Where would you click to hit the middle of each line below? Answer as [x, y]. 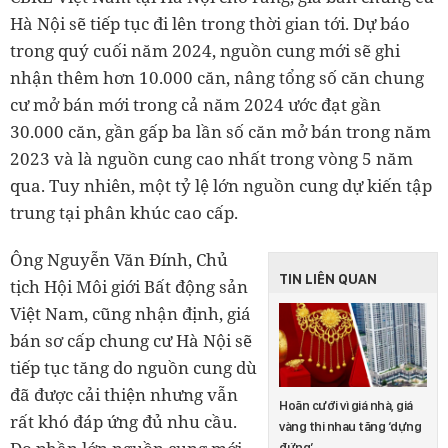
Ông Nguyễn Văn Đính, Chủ [119, 260]
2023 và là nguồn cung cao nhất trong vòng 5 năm [211, 159]
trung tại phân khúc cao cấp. [124, 213]
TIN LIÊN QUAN [328, 279]
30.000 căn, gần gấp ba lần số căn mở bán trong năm [220, 132]
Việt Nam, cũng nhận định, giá [130, 314]
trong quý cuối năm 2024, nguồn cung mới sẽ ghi [205, 51]
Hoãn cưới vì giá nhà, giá [346, 405]
